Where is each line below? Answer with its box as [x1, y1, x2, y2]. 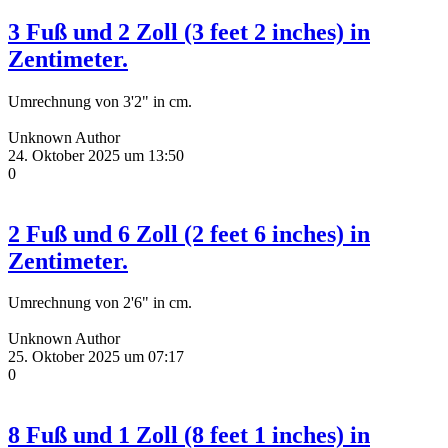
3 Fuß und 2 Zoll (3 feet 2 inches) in [8, 18, 370, 45]
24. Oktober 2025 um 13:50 [8, 146, 184, 164]
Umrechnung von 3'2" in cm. [8, 92, 192, 110]
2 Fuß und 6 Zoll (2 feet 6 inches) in [8, 220, 370, 247]
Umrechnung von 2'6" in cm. [8, 294, 192, 312]
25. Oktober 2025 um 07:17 [8, 348, 184, 366]
